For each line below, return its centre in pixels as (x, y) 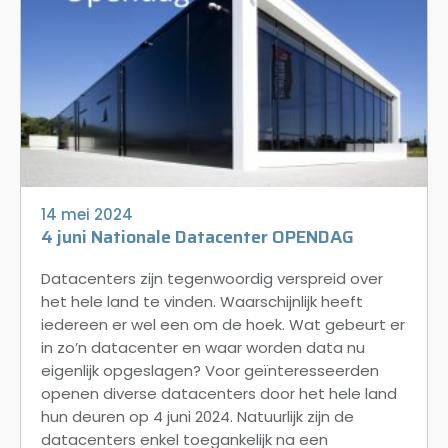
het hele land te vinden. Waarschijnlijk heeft (202, 301)
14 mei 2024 (87, 214)
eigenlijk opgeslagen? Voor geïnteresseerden (210, 370)
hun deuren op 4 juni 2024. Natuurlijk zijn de (197, 416)
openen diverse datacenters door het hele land (219, 393)
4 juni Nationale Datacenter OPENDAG (197, 236)
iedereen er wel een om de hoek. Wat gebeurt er (223, 324)
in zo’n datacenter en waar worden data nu (203, 347)
